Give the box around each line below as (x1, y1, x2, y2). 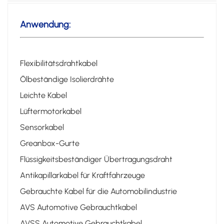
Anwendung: (20, 18, 70, 30)
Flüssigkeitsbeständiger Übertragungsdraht (20, 154, 172, 164)
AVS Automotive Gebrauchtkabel (20, 202, 137, 212)
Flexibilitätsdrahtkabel (20, 58, 97, 68)
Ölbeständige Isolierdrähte (20, 74, 114, 84)
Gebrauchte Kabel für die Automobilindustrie (20, 186, 177, 196)
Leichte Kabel (20, 90, 67, 100)
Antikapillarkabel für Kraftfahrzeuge (20, 170, 145, 180)
